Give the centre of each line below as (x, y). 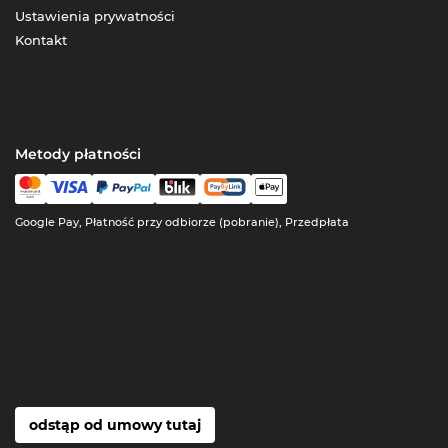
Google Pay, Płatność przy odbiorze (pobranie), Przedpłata (182, 221)
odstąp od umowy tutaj (115, 424)
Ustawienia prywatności (95, 15)
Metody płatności (78, 153)
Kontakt (41, 39)
